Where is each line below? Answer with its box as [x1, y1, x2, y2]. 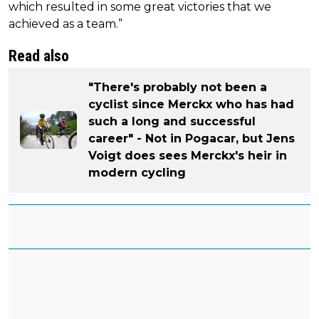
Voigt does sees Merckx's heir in [88, 148, 287, 162]
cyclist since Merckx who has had [88, 97, 294, 111]
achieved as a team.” [9, 16, 122, 31]
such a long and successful [88, 114, 256, 128]
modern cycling [88, 165, 186, 179]
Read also [9, 46, 69, 65]
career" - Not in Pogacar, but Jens [88, 131, 295, 145]
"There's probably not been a [88, 80, 267, 94]
